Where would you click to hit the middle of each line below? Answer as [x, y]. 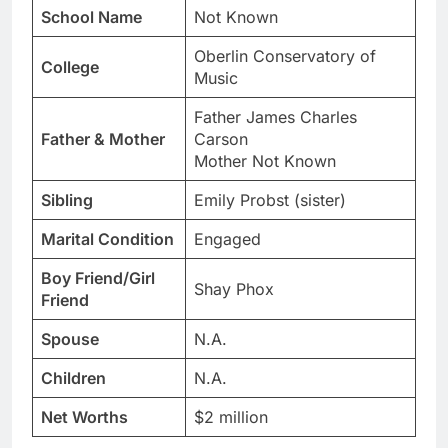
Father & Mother [103, 139]
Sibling [67, 200]
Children [73, 378]
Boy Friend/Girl [98, 278]
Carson [221, 139]
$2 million [231, 417]
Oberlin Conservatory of [285, 56]
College [70, 67]
